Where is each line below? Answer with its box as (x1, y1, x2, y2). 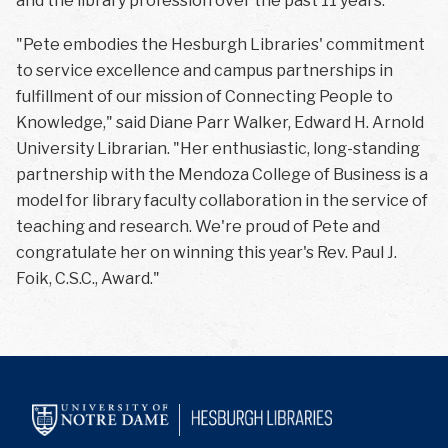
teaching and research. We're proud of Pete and (16, 217, 380, 237)
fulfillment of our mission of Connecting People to (16, 87, 393, 107)
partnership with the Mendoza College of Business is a (16, 165, 428, 185)
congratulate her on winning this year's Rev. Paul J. (16, 243, 397, 263)
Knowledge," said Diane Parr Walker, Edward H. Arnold (16, 113, 424, 133)
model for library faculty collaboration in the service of (16, 191, 428, 211)
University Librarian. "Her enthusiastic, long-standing (16, 139, 420, 159)
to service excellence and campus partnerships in (16, 61, 393, 81)
